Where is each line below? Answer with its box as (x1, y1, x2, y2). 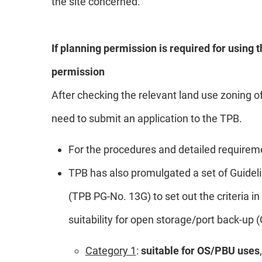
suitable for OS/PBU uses (140, 244, 260, 257)
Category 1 (85, 244, 136, 257)
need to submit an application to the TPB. (51, 112, 242, 125)
